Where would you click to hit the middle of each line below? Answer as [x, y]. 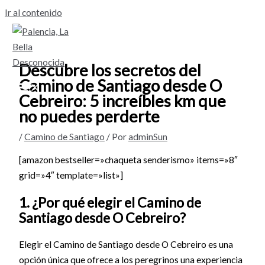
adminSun [148, 136]
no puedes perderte [89, 116]
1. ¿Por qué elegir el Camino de [110, 202]
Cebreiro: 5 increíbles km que [122, 101]
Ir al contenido [33, 12]
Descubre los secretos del [110, 70]
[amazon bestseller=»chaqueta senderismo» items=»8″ [128, 160]
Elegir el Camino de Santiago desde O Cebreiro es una [126, 245]
